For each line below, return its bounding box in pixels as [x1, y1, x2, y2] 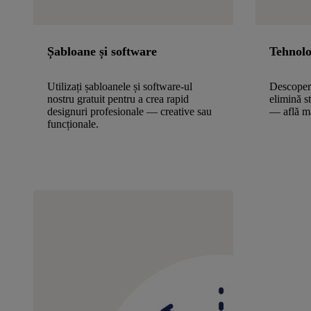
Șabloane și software [47, 44, 157, 59]
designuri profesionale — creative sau [47, 106, 212, 118]
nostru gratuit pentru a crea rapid [47, 93, 189, 106]
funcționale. [47, 118, 99, 131]
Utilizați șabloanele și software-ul [47, 81, 192, 93]
